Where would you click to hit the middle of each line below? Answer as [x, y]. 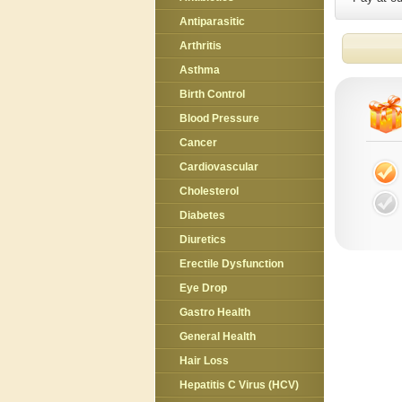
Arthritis [201, 46]
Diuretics [203, 240]
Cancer [198, 143]
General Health [218, 336]
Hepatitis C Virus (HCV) [239, 385]
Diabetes [202, 215]
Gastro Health [215, 312]
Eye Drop [203, 288]
